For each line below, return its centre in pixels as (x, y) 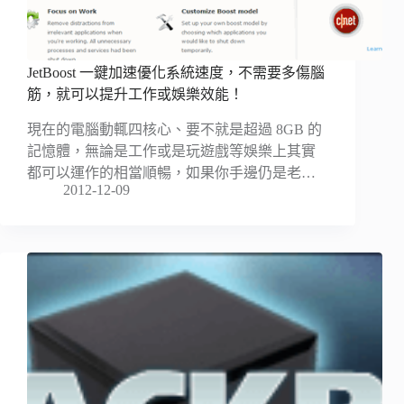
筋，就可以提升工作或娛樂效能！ (135, 95)
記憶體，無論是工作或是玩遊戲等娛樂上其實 (171, 151)
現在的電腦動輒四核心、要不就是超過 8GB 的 (174, 130)
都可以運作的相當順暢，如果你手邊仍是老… (171, 173)
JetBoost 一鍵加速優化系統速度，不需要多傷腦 (176, 73)
